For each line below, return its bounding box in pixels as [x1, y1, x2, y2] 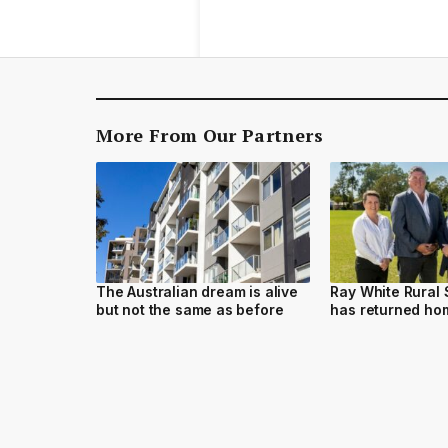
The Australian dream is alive [96, 282, 298, 300]
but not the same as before [96, 300, 284, 318]
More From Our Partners [96, 123, 323, 148]
